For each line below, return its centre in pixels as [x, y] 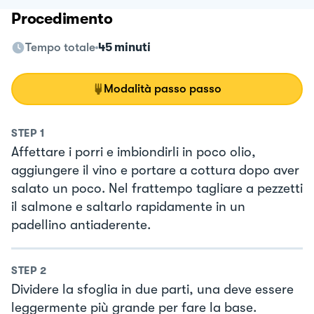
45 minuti [124, 47]
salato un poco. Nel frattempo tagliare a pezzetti [157, 188]
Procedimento [62, 18]
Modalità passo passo [163, 88]
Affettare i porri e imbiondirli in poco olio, [134, 152]
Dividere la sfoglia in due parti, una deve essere [152, 290]
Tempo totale [60, 47]
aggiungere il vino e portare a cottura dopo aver [155, 170]
